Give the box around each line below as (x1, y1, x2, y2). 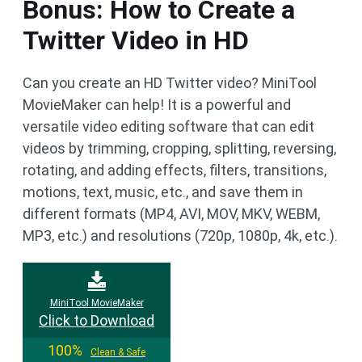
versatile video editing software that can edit (23, 118, 314, 136)
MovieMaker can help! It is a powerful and (23, 96, 291, 114)
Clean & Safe (90, 347, 145, 359)
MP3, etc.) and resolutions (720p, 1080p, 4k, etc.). (23, 227, 338, 245)
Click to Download (39, 312, 154, 330)
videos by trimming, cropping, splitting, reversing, (23, 140, 336, 158)
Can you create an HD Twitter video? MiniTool (23, 74, 317, 92)
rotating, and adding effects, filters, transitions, (23, 162, 326, 179)
